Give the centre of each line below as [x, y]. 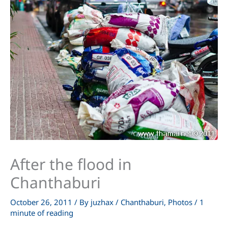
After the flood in [71, 164]
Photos [180, 202]
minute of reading [42, 213]
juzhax [103, 202]
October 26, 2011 [42, 202]
